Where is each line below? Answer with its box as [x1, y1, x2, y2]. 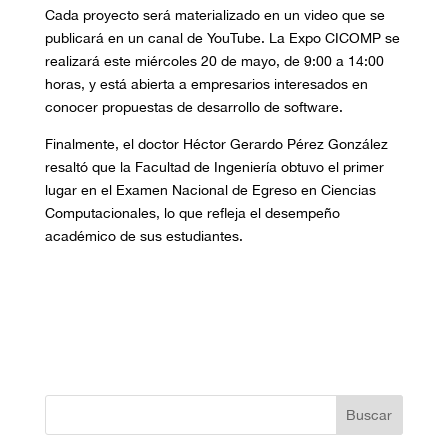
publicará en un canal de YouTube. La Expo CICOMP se [44, 30, 400, 47]
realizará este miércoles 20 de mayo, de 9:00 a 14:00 [44, 53, 384, 70]
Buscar [346, 407, 393, 424]
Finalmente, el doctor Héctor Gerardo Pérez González [44, 136, 388, 153]
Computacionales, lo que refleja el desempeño [44, 205, 340, 222]
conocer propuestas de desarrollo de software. [44, 99, 343, 116]
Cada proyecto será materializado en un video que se [44, 7, 385, 24]
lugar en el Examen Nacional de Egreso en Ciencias [44, 182, 376, 199]
